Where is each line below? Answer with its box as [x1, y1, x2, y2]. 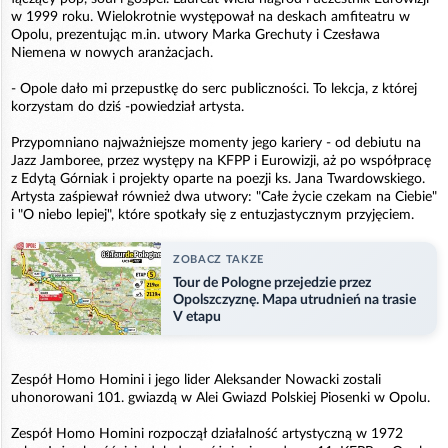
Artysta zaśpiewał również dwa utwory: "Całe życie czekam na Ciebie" [11, 189, 437, 204]
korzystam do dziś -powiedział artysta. [11, 99, 244, 114]
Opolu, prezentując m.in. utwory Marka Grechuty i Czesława [11, 27, 380, 42]
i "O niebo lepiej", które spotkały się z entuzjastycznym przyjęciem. [11, 207, 414, 222]
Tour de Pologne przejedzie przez [173, 275, 371, 290]
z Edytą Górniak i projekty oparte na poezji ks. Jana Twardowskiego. [11, 171, 425, 186]
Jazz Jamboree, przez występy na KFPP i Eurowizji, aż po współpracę [11, 153, 431, 168]
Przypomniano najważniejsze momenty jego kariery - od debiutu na [11, 135, 421, 150]
